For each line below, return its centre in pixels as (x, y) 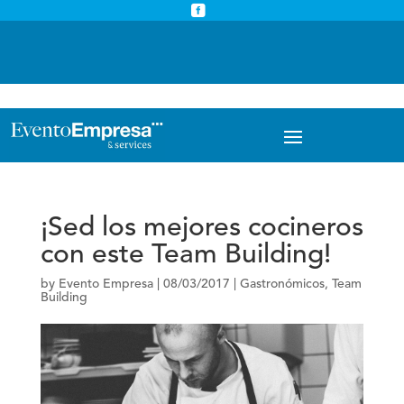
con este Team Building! (185, 255)
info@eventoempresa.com (206, 71)
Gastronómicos (282, 284)
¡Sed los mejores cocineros (202, 228)
